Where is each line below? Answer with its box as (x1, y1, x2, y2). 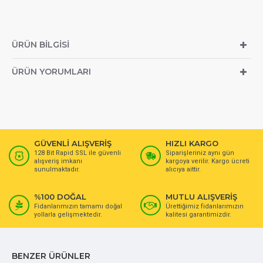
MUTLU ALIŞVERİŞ (165, 192, 237, 201)
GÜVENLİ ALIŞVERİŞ (34, 139, 112, 148)
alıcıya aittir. (165, 166, 201, 173)
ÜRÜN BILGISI (12, 39, 69, 50)
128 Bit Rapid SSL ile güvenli (34, 149, 121, 157)
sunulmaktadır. (34, 166, 80, 173)
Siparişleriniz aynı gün (165, 149, 234, 157)
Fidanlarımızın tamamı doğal (34, 203, 122, 210)
